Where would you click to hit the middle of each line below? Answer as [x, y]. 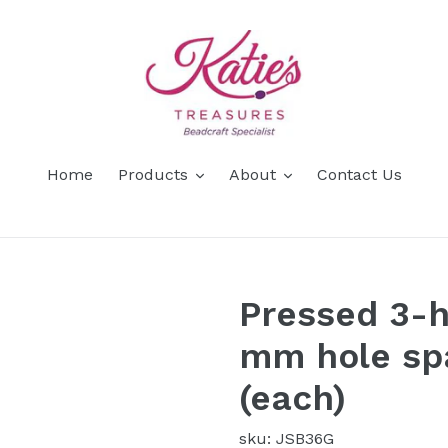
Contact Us [359, 174]
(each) [292, 398]
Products [152, 174]
